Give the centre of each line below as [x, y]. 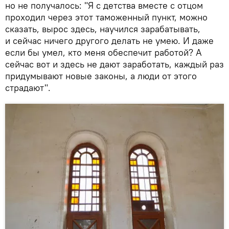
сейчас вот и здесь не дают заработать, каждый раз [114, 64]
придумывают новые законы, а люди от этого [101, 76]
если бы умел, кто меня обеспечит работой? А [104, 52]
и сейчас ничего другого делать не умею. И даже [109, 40]
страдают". [29, 87]
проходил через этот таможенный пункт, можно [106, 17]
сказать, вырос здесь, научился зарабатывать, [103, 29]
